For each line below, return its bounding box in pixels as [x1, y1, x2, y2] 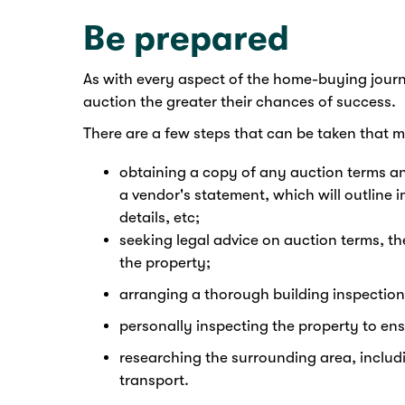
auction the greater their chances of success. [83, 93, 396, 111]
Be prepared [83, 19, 289, 59]
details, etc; [119, 208, 200, 226]
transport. [119, 371, 193, 389]
